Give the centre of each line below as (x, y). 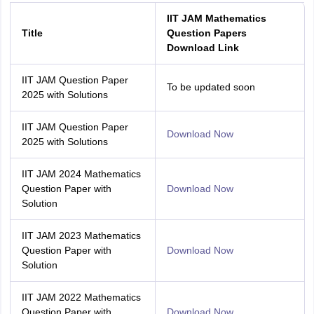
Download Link (203, 48)
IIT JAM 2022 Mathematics (81, 297)
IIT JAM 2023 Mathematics (81, 235)
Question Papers (206, 33)
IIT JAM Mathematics (216, 18)
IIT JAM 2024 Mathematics (81, 174)
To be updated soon (211, 87)
